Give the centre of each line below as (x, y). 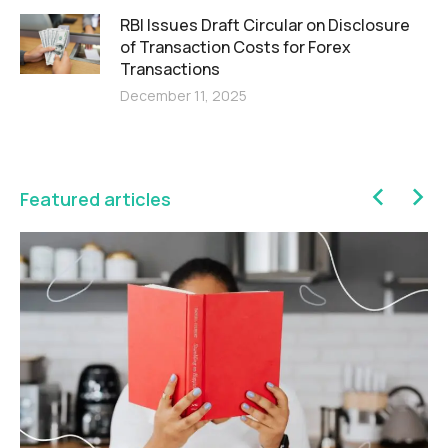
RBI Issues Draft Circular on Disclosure (265, 25)
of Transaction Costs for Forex (235, 47)
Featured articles (95, 199)
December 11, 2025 (183, 95)
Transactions (170, 69)
